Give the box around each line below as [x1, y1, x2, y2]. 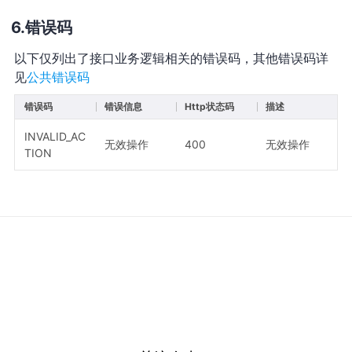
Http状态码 [184, 100, 234, 112]
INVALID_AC [24, 129, 86, 143]
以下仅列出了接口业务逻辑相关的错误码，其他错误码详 [13, 49, 328, 66]
